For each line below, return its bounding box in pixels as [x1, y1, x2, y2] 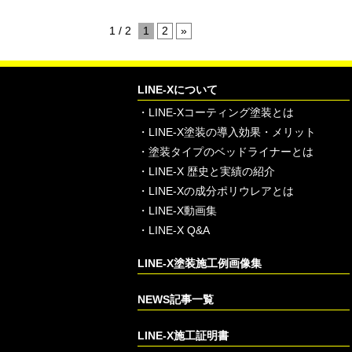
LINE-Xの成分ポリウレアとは [148, 185, 295, 197]
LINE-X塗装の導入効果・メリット [148, 126, 317, 138]
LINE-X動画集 [148, 204, 218, 217]
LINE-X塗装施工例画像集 [137, 257, 262, 269]
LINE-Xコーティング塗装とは [148, 106, 295, 119]
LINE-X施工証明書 [137, 329, 229, 342]
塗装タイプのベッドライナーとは [148, 145, 314, 158]
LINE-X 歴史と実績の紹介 [148, 165, 276, 178]
